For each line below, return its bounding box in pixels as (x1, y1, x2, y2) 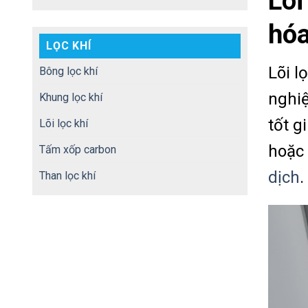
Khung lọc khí (39, 91, 102, 104)
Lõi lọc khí (39, 117, 88, 130)
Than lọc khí (39, 169, 96, 182)
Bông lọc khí (39, 65, 98, 78)
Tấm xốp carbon (39, 143, 116, 156)
